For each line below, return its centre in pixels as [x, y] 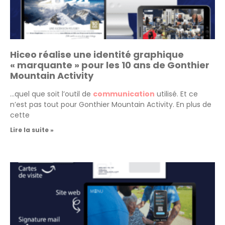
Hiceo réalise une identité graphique [97, 54]
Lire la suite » [32, 130]
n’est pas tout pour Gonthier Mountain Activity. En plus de [111, 104]
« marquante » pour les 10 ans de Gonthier [110, 65]
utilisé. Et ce [176, 94]
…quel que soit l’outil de [51, 94]
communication [124, 94]
